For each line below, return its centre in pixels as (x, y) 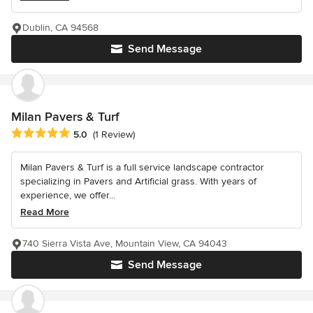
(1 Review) (114, 134)
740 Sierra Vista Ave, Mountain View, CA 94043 (125, 243)
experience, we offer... (68, 195)
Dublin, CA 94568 (60, 28)
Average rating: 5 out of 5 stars (85, 133)
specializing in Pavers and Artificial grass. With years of (138, 181)
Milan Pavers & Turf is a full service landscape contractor (142, 167)
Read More (45, 212)
